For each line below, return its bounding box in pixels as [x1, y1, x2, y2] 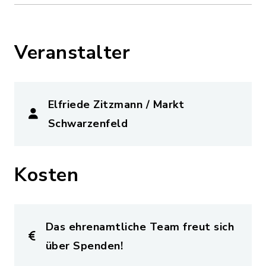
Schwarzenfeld [47, 116, 128, 131]
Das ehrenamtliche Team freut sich [45, 220, 234, 235]
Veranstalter [14, 40, 130, 66]
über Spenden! [45, 239, 123, 254]
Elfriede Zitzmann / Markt [47, 97, 184, 112]
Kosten [14, 162, 78, 188]
